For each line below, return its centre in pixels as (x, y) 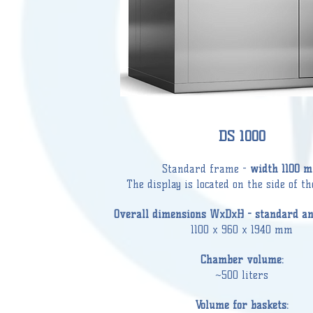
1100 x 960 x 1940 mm (242, 230)
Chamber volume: (242, 260)
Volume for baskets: (242, 305)
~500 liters (242, 275)
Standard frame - (206, 169)
